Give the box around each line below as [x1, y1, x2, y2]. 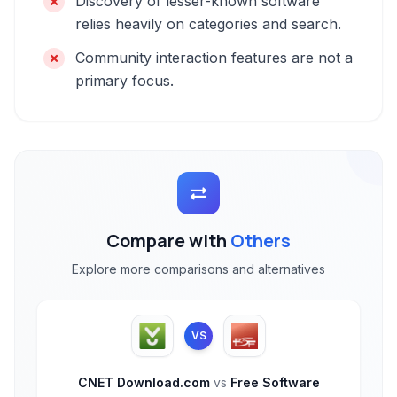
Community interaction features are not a [75, 49, 353, 66]
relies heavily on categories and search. [75, 15, 341, 33]
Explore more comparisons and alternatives [72, 261, 325, 276]
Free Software [226, 375, 320, 390]
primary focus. [75, 72, 174, 90]
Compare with [106, 229, 230, 253]
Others [230, 229, 291, 253]
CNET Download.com [77, 375, 214, 390]
